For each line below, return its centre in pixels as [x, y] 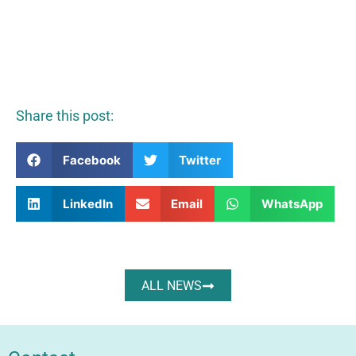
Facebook [91, 160]
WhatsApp [292, 203]
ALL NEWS [172, 286]
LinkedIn [87, 203]
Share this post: [65, 116]
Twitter [200, 160]
